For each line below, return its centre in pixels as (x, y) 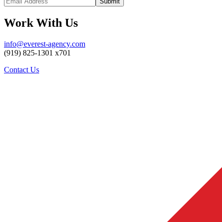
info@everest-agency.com (45, 44)
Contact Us (22, 70)
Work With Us (41, 23)
